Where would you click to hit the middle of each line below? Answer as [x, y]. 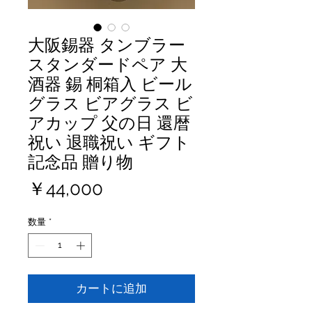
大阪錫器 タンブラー [107, 45]
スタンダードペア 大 [108, 64]
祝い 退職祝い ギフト [109, 142]
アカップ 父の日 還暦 [109, 123]
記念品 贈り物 [80, 162]
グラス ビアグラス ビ [110, 103]
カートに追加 [111, 289]
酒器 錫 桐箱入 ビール [110, 84]
